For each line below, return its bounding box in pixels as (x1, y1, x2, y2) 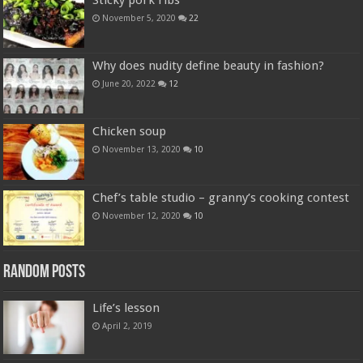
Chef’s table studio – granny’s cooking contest (92, 190, 350, 205)
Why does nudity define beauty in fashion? (92, 58, 325, 74)
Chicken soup (92, 124, 167, 139)
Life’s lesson (92, 300, 160, 315)
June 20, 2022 (102, 79, 156, 89)
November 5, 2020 (102, 13, 177, 23)
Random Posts (3, 263, 86, 282)
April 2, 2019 (102, 320, 153, 331)
